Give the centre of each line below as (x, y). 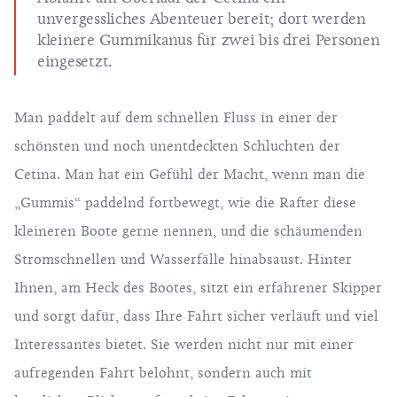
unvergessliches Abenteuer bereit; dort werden (202, 19)
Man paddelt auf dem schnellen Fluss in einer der (176, 118)
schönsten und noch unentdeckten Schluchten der (177, 146)
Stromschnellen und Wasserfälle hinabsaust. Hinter (183, 260)
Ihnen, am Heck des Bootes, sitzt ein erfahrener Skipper (198, 288)
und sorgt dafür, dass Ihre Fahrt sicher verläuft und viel (196, 316)
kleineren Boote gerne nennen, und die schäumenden (188, 231)
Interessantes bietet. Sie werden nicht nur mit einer (184, 345)
